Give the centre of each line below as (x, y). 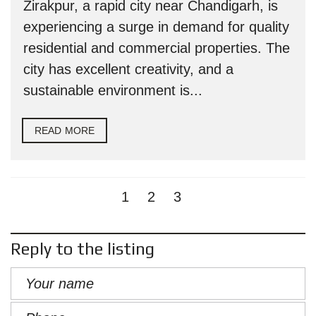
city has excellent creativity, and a (128, 69)
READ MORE (65, 130)
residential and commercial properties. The (157, 48)
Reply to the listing (83, 249)
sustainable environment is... (113, 90)
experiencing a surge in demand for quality (156, 27)
